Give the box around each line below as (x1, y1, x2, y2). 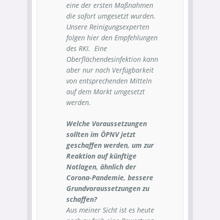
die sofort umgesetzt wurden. (66, 11, 156, 21)
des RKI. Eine (66, 44, 107, 53)
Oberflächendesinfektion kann (66, 55, 158, 64)
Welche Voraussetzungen (66, 119, 147, 128)
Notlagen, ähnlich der (66, 162, 136, 171)
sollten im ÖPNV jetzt (66, 130, 136, 139)
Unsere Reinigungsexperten (66, 22, 149, 31)
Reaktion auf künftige (66, 151, 137, 161)
